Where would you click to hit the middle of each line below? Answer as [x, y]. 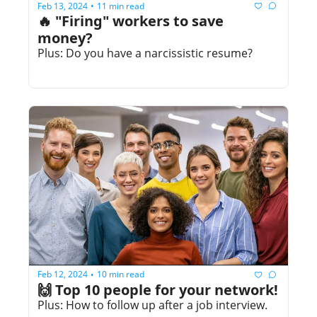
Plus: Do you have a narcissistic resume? [145, 53]
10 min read [121, 274]
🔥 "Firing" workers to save [131, 21]
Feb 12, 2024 [63, 274]
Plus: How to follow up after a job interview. [152, 305]
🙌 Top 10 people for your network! [158, 289]
